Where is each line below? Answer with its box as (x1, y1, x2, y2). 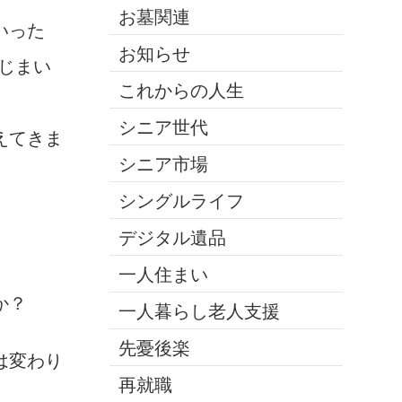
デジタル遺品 (118, 227, 226, 248)
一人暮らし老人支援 (118, 301, 280, 321)
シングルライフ (118, 190, 244, 211)
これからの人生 (118, 80, 244, 100)
